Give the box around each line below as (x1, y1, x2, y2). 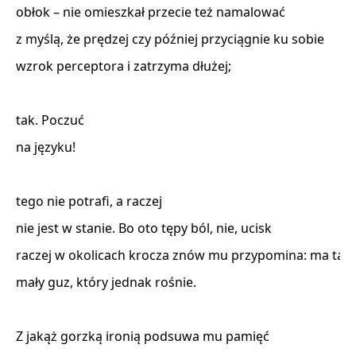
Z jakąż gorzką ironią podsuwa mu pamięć (16, 327, 273, 345)
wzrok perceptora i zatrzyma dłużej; (16, 57, 234, 75)
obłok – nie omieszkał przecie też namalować (16, 3, 288, 21)
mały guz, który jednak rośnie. (16, 273, 199, 291)
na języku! (16, 138, 79, 156)
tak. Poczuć (16, 111, 87, 129)
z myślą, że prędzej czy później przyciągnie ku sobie (16, 30, 327, 48)
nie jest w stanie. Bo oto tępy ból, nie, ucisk (16, 219, 275, 237)
